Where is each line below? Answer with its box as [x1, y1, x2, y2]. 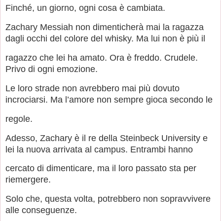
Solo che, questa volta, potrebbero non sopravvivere [5, 194, 211, 204]
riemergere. [5, 175, 51, 185]
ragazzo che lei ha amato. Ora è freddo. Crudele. [5, 53, 198, 63]
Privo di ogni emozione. [5, 64, 98, 74]
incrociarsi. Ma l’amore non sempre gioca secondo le [5, 94, 213, 105]
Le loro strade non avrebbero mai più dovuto [5, 83, 180, 93]
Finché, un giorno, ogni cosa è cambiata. [5, 3, 165, 13]
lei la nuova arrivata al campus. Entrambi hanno [5, 144, 193, 154]
